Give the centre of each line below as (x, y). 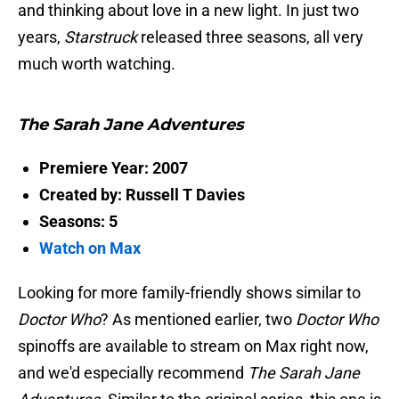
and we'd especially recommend (133, 372)
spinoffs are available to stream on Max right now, (193, 346)
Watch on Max (90, 248)
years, (41, 37)
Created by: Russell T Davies (142, 194)
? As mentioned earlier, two (198, 319)
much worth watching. (97, 63)
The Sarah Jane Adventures (131, 124)
